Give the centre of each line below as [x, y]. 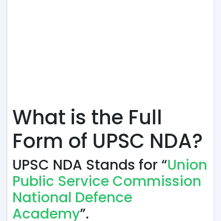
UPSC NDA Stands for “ [90, 165]
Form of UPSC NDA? [108, 141]
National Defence [72, 198]
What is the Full [87, 117]
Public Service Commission [107, 181]
